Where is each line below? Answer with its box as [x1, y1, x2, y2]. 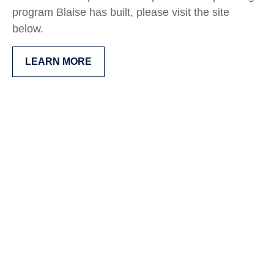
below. [12, 23, 43, 35]
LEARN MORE [25, 56, 92, 67]
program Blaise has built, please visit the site [12, 6, 229, 19]
